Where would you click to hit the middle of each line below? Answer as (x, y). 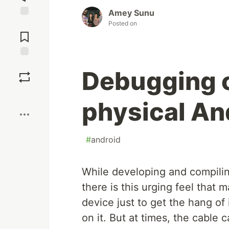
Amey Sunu (131, 13)
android (106, 140)
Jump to (25, 24)
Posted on (123, 24)
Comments (25, 33)
